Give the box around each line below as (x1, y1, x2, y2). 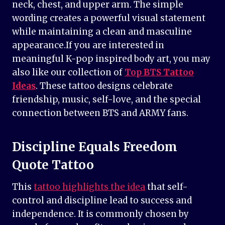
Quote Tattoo (12, 157, 94, 173)
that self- (145, 181, 188, 193)
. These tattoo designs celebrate (36, 80, 173, 92)
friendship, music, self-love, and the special (12, 94, 201, 105)
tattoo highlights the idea (34, 181, 145, 193)
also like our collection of (12, 67, 125, 78)
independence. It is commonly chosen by (12, 208, 189, 220)
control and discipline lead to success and (12, 195, 192, 206)
